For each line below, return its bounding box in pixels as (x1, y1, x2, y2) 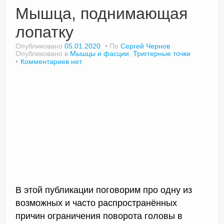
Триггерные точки (133, 49, 190, 57)
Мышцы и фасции (70, 49, 129, 57)
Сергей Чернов (120, 41, 170, 50)
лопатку (15, 22, 73, 41)
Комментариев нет (20, 57, 82, 65)
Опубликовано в (15, 49, 70, 57)
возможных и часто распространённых (15, 197, 177, 208)
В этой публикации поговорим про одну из (15, 184, 192, 195)
